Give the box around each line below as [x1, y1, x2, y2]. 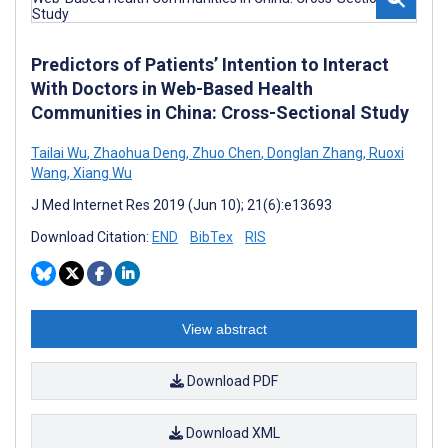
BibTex [190, 229, 233, 245]
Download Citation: [31, 229, 152, 245]
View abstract [181, 321, 267, 337]
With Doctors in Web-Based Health [31, 78, 313, 99]
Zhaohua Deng [90, 145, 186, 161]
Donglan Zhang [264, 145, 363, 161]
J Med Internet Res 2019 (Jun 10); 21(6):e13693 [31, 197, 332, 213]
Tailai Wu [31, 145, 87, 161]
